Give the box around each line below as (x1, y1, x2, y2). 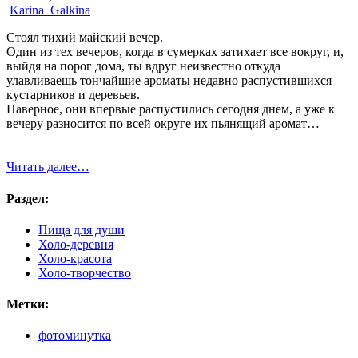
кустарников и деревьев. (6, 88, 140, 102)
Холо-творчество (38, 265, 131, 280)
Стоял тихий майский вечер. (6, 30, 163, 45)
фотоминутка (38, 328, 111, 343)
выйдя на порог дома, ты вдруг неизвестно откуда (6, 59, 280, 74)
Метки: (6, 297, 49, 312)
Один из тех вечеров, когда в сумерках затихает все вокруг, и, (6, 45, 344, 59)
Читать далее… (6, 160, 89, 174)
